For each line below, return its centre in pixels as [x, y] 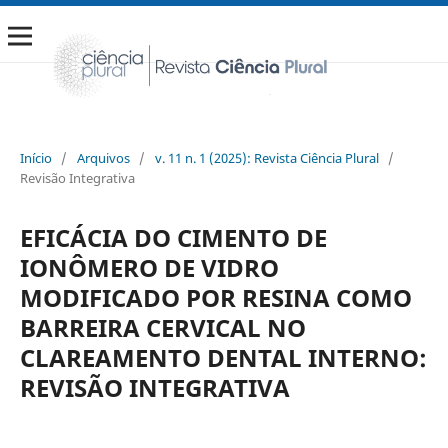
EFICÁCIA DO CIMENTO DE [173, 237]
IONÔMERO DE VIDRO [149, 267]
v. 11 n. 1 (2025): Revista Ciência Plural [266, 157]
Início [35, 157]
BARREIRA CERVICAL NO [162, 327]
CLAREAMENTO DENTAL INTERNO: [223, 357]
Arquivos [103, 157]
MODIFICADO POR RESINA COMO [215, 297]
